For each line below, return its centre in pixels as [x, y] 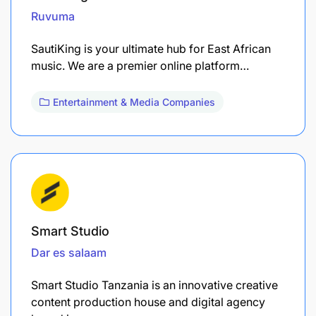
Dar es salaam [69, 252]
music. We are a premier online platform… [140, 65]
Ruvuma [53, 16]
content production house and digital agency [148, 302]
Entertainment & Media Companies [134, 102]
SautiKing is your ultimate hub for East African [151, 48]
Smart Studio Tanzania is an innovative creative [154, 285]
